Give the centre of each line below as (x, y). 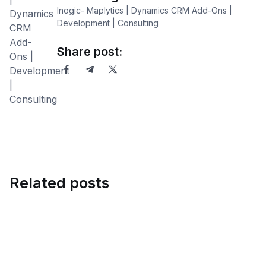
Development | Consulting (108, 23)
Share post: (90, 52)
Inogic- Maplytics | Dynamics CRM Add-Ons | (145, 11)
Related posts (59, 183)
